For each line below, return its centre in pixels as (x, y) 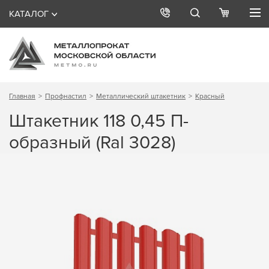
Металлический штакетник (141, 96)
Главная (23, 96)
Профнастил (66, 96)
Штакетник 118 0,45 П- (99, 121)
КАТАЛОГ (29, 14)
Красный (210, 96)
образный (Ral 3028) (92, 143)
